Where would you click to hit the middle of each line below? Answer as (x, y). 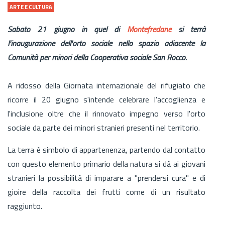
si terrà (188, 29)
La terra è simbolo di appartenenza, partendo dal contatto (106, 149)
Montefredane (149, 29)
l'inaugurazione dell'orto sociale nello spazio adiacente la (106, 43)
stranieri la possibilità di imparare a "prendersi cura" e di (106, 178)
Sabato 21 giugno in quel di (67, 29)
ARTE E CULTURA (31, 7)
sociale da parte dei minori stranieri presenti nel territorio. (104, 127)
